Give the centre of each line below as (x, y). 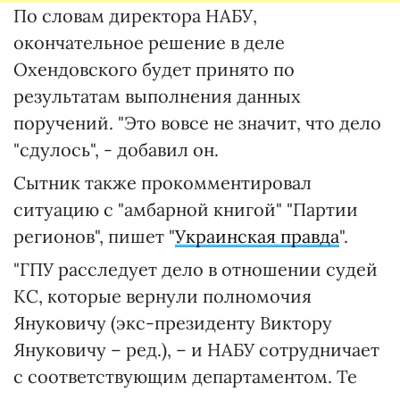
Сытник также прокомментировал (162, 183)
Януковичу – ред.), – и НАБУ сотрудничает (196, 350)
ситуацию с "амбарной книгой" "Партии (186, 209)
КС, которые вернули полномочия (162, 296)
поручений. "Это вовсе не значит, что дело (197, 123)
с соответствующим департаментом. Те (185, 376)
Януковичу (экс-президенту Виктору (173, 323)
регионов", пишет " (94, 236)
